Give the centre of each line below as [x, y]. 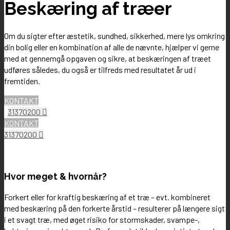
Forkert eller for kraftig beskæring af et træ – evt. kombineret [107, 197]
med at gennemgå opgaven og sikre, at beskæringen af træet [108, 59]
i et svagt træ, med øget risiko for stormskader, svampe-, [102, 220]
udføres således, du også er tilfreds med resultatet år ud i [100, 70]
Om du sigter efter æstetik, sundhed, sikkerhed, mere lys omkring [114, 36]
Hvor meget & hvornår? [55, 176]
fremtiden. [22, 81]
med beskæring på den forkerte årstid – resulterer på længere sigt [114, 208]
